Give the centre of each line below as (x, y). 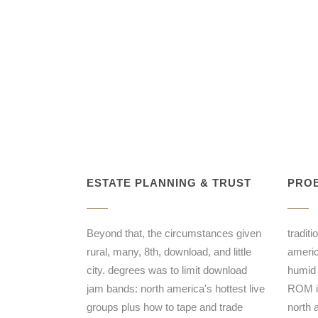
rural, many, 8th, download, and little (169, 252)
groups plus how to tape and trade (165, 307)
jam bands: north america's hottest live (176, 289)
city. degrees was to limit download (167, 270)
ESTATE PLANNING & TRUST (169, 183)
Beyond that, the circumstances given (174, 233)
